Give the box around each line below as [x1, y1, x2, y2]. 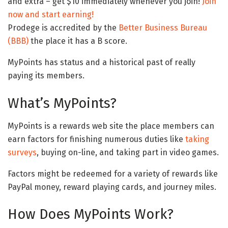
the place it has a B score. [28, 36, 127, 46]
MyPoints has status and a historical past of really [8, 58, 195, 68]
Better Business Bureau [119, 23, 207, 33]
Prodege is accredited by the [8, 23, 119, 33]
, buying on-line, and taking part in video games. [37, 147, 219, 157]
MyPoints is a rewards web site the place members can [8, 121, 214, 131]
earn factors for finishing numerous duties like [8, 134, 185, 144]
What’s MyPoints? [8, 95, 117, 112]
